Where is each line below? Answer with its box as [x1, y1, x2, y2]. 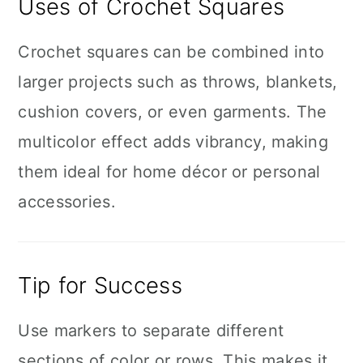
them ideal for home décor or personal [18, 162, 321, 181]
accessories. [18, 192, 116, 211]
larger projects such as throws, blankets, [18, 72, 338, 92]
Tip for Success [18, 271, 182, 299]
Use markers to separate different [18, 321, 284, 340]
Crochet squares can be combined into [18, 42, 325, 62]
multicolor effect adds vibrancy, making [18, 132, 329, 152]
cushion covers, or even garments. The [18, 102, 327, 122]
